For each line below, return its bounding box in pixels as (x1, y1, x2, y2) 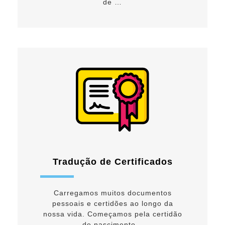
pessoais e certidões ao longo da (52, 199, 173, 207)
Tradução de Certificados (52, 156, 173, 167)
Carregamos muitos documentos (53, 188, 172, 197)
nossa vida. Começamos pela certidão (43, 209, 182, 218)
